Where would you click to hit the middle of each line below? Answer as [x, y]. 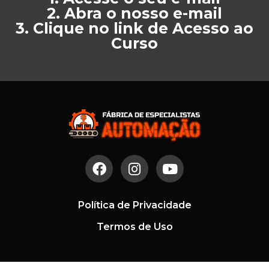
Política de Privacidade [134, 205]
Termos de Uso [134, 227]
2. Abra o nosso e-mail [134, 13]
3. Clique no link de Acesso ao [134, 28]
